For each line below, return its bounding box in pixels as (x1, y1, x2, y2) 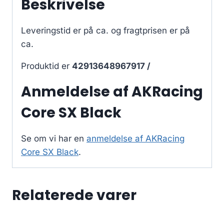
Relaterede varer (12, 185, 136, 205)
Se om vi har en (21, 133, 86, 144)
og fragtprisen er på (111, 25, 190, 36)
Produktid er (21, 61, 72, 71)
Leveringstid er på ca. (21, 25, 111, 36)
